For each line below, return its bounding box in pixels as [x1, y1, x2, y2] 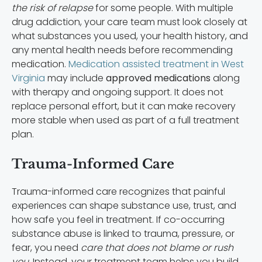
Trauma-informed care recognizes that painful [12, 184, 225, 198]
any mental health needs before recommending [12, 43, 233, 57]
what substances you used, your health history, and [12, 29, 248, 43]
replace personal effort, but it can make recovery [12, 99, 236, 113]
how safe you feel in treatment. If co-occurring [12, 212, 225, 226]
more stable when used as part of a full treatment [12, 113, 239, 127]
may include [45, 71, 104, 85]
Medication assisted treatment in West [68, 57, 244, 71]
